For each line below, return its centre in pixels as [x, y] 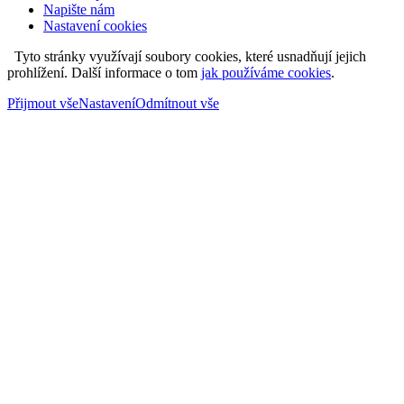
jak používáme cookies [266, 73]
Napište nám [79, 10]
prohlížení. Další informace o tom [104, 73]
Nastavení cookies [95, 26]
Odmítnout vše [177, 104]
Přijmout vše [43, 104]
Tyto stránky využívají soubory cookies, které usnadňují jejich [187, 57]
